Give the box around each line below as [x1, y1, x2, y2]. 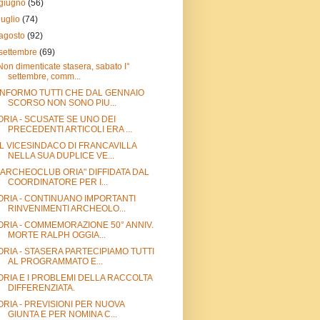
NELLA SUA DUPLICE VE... [7, 150, 114, 161]
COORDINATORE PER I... [7, 176, 108, 187]
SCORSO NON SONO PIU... [7, 97, 116, 108]
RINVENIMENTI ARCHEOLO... [7, 203, 126, 214]
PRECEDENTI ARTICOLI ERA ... [7, 124, 132, 134]
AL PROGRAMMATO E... [7, 256, 103, 266]
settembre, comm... [7, 71, 81, 81]
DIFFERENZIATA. [7, 282, 75, 293]
